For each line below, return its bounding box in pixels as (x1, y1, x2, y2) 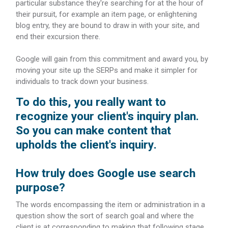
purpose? (16, 179, 65, 196)
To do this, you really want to (16, 94, 166, 111)
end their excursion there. (16, 32, 100, 41)
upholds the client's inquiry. (16, 136, 157, 154)
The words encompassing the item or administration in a (16, 200, 205, 209)
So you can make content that (16, 122, 171, 139)
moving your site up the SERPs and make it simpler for (16, 66, 197, 75)
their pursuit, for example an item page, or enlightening (16, 10, 197, 19)
